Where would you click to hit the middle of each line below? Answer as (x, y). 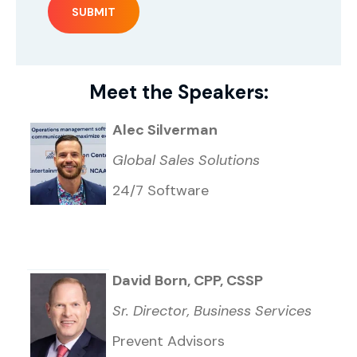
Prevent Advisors (169, 341)
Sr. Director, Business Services (212, 311)
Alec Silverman (165, 130)
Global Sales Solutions (186, 161)
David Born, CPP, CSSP (188, 281)
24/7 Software (161, 191)
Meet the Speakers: (178, 92)
